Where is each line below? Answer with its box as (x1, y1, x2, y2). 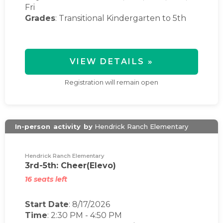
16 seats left (25, 175, 67, 184)
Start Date (25, 200, 69, 209)
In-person (15, 122, 52, 130)
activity (53, 122, 81, 130)
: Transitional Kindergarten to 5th (55, 13, 186, 23)
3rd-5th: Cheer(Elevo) (25, 161, 116, 170)
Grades (25, 13, 55, 23)
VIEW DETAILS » (69, 57, 154, 66)
